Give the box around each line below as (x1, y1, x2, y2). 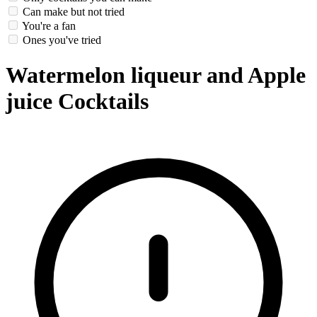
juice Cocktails (6, 88, 149, 114)
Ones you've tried (23, 34, 101, 47)
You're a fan (22, 20, 76, 33)
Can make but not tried (23, 6, 125, 18)
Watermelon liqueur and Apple (6, 62, 306, 88)
